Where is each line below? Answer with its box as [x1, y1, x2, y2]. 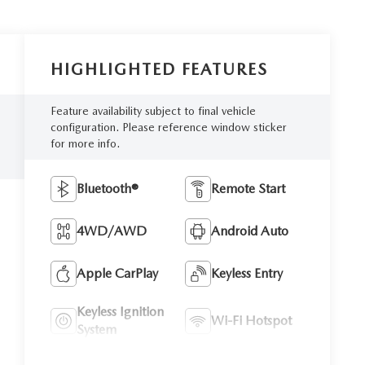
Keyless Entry [211, 265, 284, 281]
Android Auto [211, 222, 289, 239]
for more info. [51, 136, 121, 150]
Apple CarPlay [77, 265, 159, 281]
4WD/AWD [77, 222, 147, 239]
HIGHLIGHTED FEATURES [51, 59, 269, 79]
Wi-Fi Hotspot [211, 312, 292, 328]
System [77, 321, 117, 337]
